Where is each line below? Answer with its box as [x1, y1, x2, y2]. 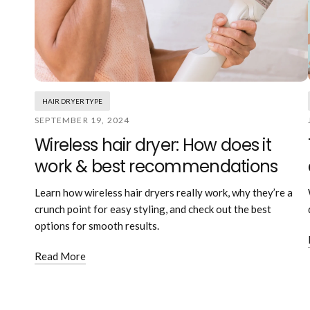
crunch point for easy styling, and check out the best [35, 203, 271, 216]
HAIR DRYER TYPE [42, 97, 102, 106]
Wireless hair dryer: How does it [35, 134, 271, 157]
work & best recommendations [35, 155, 278, 179]
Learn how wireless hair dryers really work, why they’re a [35, 186, 293, 199]
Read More [35, 250, 86, 263]
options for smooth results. [35, 219, 159, 232]
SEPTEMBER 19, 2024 [35, 115, 130, 126]
